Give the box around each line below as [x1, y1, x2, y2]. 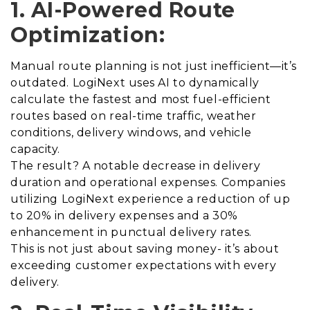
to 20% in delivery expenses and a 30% [10, 209, 238, 223]
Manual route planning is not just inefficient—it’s [10, 60, 297, 73]
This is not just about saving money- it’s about [10, 242, 280, 256]
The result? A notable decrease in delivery [10, 159, 261, 173]
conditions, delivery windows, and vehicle [10, 126, 252, 140]
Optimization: [10, 22, 165, 48]
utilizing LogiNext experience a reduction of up [10, 192, 291, 206]
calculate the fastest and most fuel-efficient [10, 93, 271, 107]
